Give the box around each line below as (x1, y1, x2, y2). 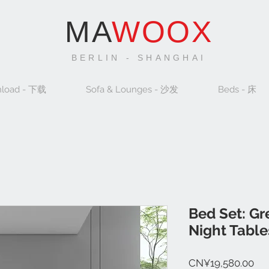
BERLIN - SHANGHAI (71, 53, 207, 62)
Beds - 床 (218, 84, 256, 95)
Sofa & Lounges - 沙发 (86, 84, 178, 95)
